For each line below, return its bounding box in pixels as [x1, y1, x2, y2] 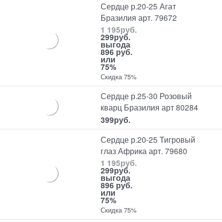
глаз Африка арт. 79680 [101, 145, 188, 156]
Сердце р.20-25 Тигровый [101, 133, 196, 145]
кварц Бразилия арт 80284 [101, 102, 199, 113]
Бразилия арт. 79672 [101, 11, 177, 23]
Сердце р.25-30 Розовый [101, 90, 192, 102]
